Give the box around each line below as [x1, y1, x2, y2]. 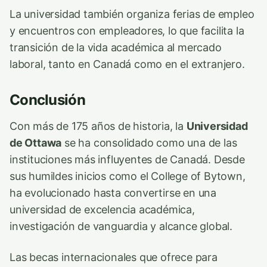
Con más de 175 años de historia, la [10, 119, 187, 132]
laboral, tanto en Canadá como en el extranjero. [10, 57, 245, 70]
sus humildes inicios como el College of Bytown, [10, 169, 246, 182]
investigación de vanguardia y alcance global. [10, 219, 233, 232]
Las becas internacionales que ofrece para [10, 250, 218, 263]
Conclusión [10, 91, 85, 108]
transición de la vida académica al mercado [10, 41, 222, 54]
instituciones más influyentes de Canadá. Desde [10, 153, 245, 166]
